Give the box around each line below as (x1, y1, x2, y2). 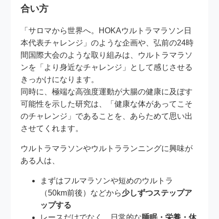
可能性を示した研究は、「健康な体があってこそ (21, 100, 193, 109)
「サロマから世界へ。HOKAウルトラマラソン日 (21, 26, 192, 35)
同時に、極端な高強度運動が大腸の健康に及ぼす (21, 88, 193, 96)
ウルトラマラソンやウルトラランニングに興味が (21, 144, 193, 153)
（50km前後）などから (40, 189, 122, 197)
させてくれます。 (21, 124, 84, 133)
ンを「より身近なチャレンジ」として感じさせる (21, 63, 193, 72)
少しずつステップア (122, 189, 193, 197)
